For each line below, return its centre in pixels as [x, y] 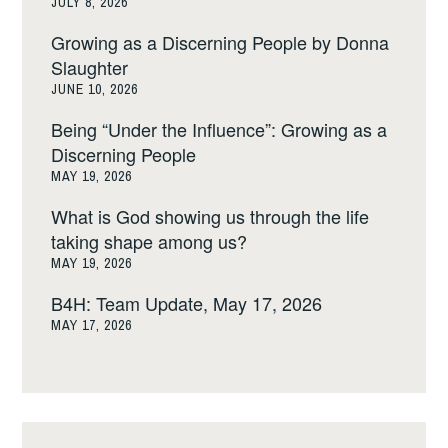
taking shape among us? [149, 241]
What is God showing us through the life [210, 216]
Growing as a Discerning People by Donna [220, 42]
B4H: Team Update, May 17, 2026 [187, 303]
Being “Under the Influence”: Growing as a [219, 129]
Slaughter [90, 67]
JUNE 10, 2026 [95, 89]
